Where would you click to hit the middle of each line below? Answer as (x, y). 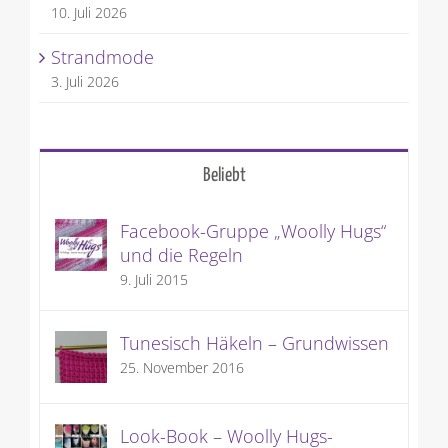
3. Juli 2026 (84, 82)
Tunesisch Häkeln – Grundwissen (254, 343)
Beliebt (224, 176)
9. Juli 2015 (153, 280)
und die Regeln (181, 255)
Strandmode (102, 57)
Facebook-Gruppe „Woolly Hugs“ (252, 231)
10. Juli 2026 (88, 13)
